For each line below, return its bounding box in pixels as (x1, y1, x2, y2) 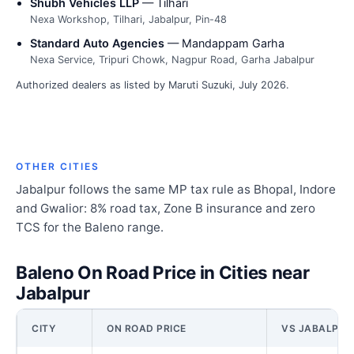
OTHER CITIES (16, 160, 100, 173)
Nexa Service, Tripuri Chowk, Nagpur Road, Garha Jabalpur (30, 54, 314, 66)
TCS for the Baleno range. (16, 220, 164, 235)
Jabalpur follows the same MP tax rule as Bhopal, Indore (16, 182, 336, 198)
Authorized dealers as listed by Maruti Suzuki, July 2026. (16, 79, 289, 92)
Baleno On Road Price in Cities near (16, 262, 310, 284)
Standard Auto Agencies (30, 36, 164, 51)
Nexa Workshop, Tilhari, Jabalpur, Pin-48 (30, 13, 227, 26)
